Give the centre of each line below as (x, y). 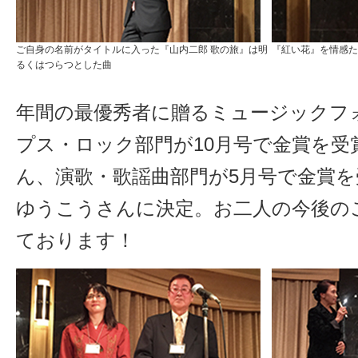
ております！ (76, 241)
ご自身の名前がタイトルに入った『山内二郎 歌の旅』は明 (142, 50)
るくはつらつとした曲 (64, 65)
